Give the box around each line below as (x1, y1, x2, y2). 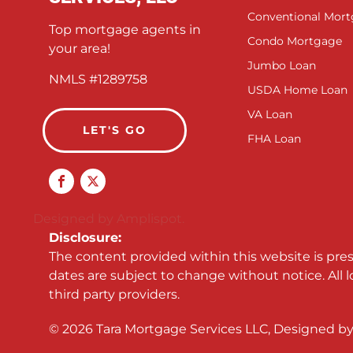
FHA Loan (247, 132, 301, 147)
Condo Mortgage (247, 34, 342, 49)
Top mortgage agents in (49, 22, 201, 38)
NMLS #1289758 (49, 72, 147, 87)
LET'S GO (83, 123, 147, 138)
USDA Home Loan (247, 83, 347, 98)
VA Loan (247, 107, 292, 122)
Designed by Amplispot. (33, 211, 184, 227)
